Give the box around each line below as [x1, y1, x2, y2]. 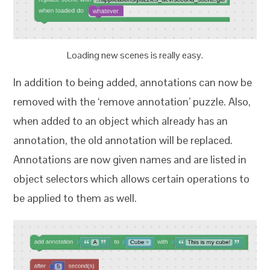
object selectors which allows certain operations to [13, 171, 250, 186]
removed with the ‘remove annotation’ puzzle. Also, [13, 94, 251, 108]
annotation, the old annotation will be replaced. [13, 133, 233, 147]
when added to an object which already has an [13, 113, 228, 128]
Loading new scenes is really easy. [67, 48, 203, 61]
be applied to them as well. [13, 190, 137, 205]
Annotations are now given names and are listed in [13, 152, 247, 166]
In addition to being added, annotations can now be [13, 75, 253, 89]
